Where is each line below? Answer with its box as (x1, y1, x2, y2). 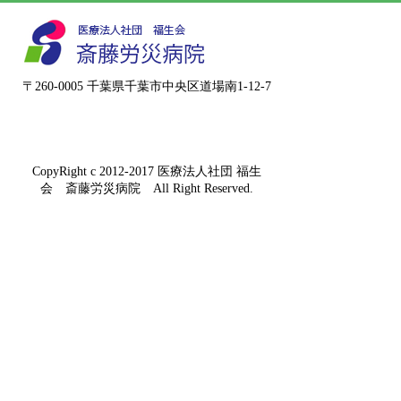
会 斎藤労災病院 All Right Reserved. (40, 182, 253, 195)
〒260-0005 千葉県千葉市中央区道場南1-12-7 (22, 80, 271, 93)
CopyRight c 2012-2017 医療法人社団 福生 (32, 165, 261, 178)
